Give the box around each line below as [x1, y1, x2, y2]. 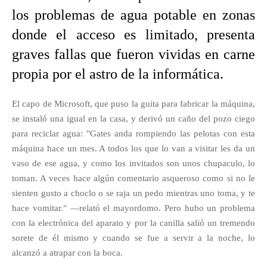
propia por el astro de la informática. [12, 66, 223, 82]
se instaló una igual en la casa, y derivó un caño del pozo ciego [12, 114, 255, 123]
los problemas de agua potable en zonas [12, 7, 255, 23]
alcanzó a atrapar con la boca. [12, 248, 123, 257]
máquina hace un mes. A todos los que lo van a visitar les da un [12, 144, 255, 153]
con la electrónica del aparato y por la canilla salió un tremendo [12, 218, 255, 228]
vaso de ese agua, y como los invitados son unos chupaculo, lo [12, 159, 255, 168]
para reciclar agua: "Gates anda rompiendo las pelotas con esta [12, 129, 255, 138]
